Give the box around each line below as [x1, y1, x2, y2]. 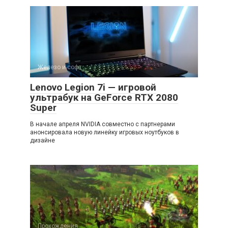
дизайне [30, 137, 55, 144]
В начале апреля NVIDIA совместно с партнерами [30, 121, 175, 128]
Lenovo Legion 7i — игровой [30, 81, 156, 93]
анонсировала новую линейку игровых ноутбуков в [30, 129, 179, 136]
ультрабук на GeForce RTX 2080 [30, 92, 178, 103]
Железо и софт [38, 64, 81, 71]
